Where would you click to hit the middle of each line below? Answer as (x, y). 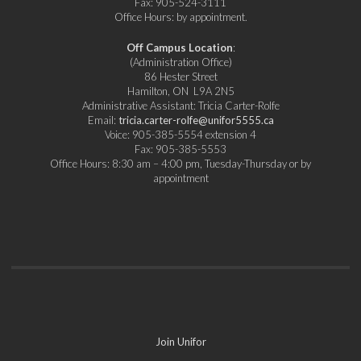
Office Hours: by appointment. (180, 17)
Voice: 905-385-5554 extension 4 (180, 134)
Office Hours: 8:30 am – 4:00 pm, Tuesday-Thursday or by (180, 163)
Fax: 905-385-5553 (180, 149)
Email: (103, 120)
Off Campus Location (179, 47)
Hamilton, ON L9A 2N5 (180, 91)
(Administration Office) (180, 62)
